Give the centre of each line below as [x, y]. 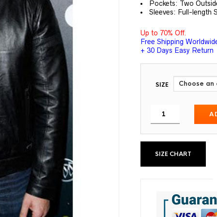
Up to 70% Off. [164, 33]
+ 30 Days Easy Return [177, 50]
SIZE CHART [173, 154]
